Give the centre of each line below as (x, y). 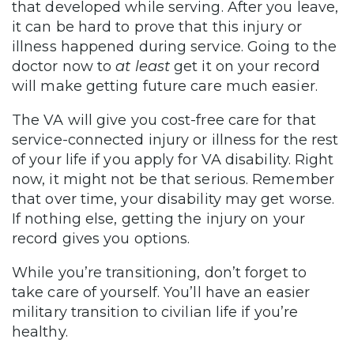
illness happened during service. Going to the (175, 46)
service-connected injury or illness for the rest (175, 139)
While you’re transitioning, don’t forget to (159, 272)
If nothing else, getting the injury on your (158, 218)
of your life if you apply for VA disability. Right (173, 159)
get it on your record (245, 66)
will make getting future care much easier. (165, 86)
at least (143, 66)
